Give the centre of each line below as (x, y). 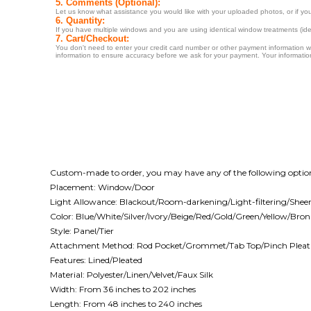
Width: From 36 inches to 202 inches (123, 289)
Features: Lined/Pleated (96, 260)
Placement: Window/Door (102, 187)
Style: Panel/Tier (82, 231)
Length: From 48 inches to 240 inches (126, 304)
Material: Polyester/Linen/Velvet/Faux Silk (132, 275)
